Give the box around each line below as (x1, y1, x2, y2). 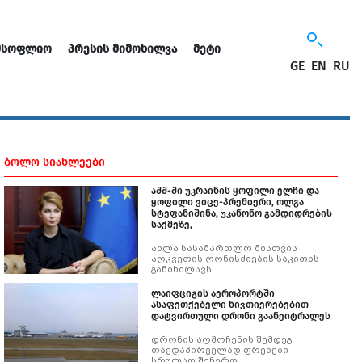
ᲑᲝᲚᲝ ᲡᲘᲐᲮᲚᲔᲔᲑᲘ (4, 155, 105, 169)
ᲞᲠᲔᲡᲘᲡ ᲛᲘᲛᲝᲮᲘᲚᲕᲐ (68, 42, 177, 56)
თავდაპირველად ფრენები (151, 346, 288, 355)
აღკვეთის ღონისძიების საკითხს (151, 255, 319, 263)
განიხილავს (151, 265, 212, 274)
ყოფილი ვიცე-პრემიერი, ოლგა (151, 196, 304, 208)
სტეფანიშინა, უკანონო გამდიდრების (151, 208, 332, 219)
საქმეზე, (151, 219, 192, 230)
